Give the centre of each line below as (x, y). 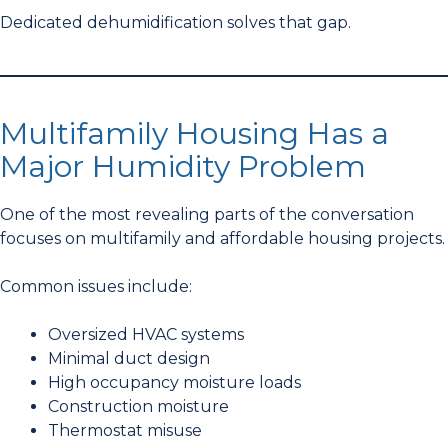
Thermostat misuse (125, 431)
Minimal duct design (129, 359)
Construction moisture (138, 407)
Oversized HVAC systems (146, 335)
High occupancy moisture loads (174, 383)
